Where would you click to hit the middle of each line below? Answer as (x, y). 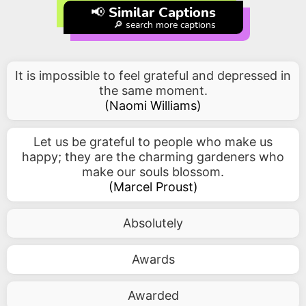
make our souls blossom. (153, 172)
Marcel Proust (153, 187)
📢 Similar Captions (153, 13)
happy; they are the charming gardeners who (153, 157)
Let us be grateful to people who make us (153, 142)
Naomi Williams (153, 106)
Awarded (153, 295)
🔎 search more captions (164, 25)
